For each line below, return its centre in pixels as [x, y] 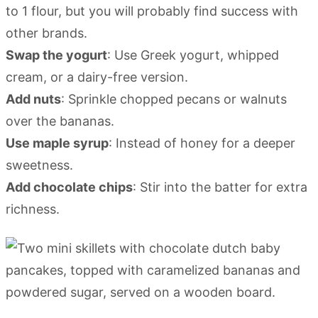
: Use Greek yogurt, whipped [193, 55]
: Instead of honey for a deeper [202, 143]
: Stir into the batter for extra [220, 187]
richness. [33, 209]
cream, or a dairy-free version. [97, 77]
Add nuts [33, 99]
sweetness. [39, 165]
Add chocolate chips [69, 187]
